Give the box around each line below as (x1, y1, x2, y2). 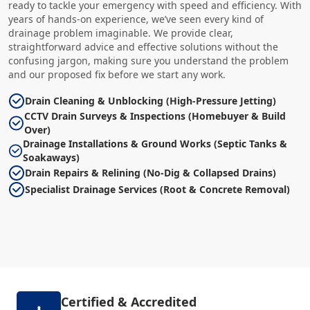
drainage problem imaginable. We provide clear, (8, 26, 233, 39)
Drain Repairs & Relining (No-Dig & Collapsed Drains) (25, 166, 276, 179)
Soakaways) (22, 151, 80, 164)
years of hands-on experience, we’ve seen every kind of (8, 12, 264, 26)
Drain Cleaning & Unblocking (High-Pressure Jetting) (25, 94, 276, 107)
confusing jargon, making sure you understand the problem (8, 54, 289, 67)
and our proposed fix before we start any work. (8, 68, 226, 81)
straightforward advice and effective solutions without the (8, 40, 278, 53)
